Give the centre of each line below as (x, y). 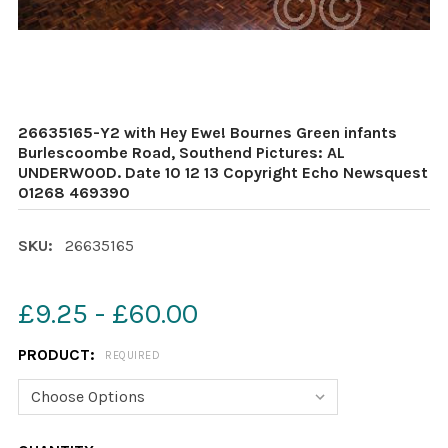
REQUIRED (132, 356)
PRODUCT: (58, 354)
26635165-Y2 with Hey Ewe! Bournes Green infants (207, 132)
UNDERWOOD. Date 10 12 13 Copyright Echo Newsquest (223, 172)
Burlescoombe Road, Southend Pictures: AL (181, 152)
